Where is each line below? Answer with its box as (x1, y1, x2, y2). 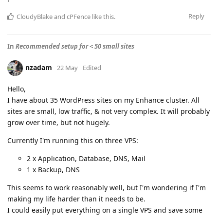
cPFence (67, 12, 91, 21)
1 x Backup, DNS (27, 165, 80, 174)
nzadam (25, 62, 52, 72)
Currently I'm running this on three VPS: (7, 136, 138, 145)
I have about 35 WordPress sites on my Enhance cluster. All (7, 95, 200, 105)
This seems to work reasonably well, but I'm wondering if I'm (7, 183, 206, 192)
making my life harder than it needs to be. (7, 194, 145, 203)
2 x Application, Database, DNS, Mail (27, 154, 145, 163)
